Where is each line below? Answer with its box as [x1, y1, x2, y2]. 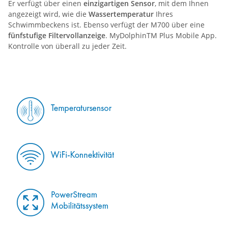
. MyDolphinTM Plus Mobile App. [105, 30, 217, 40]
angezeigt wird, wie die [8, 9, 89, 19]
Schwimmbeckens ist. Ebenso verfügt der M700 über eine [8, 19, 205, 30]
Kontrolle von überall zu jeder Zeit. [8, 41, 127, 51]
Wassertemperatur [89, 9, 154, 19]
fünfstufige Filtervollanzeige [8, 30, 105, 40]
